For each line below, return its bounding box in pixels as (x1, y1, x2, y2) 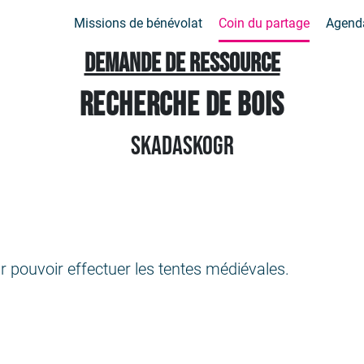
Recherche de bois (79, 86, 285, 125)
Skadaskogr (130, 131, 234, 162)
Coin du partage (219, 15, 310, 31)
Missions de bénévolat (74, 15, 203, 31)
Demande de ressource (84, 48, 280, 80)
